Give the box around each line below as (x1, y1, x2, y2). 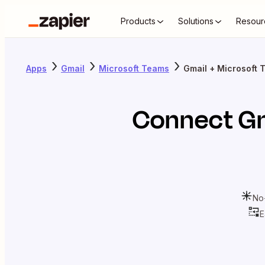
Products (121, 16, 156, 26)
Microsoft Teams (99, 63, 169, 73)
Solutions (178, 16, 214, 26)
